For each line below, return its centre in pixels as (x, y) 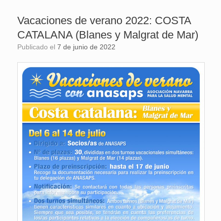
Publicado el (39, 47)
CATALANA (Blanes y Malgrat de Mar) (108, 35)
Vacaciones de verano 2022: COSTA (104, 21)
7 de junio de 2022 (86, 47)
